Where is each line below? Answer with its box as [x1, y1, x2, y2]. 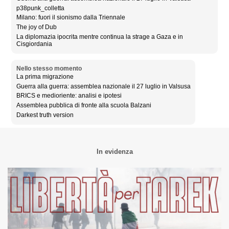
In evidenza [96, 148, 133, 156]
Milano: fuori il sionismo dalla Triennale [16, 14, 125, 21]
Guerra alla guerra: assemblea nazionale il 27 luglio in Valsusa [16, 82, 191, 90]
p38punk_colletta [16, 4, 64, 12]
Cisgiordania [16, 40, 52, 48]
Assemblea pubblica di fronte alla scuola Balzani [16, 102, 151, 109]
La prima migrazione [16, 73, 74, 80]
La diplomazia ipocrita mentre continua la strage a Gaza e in [16, 33, 183, 41]
